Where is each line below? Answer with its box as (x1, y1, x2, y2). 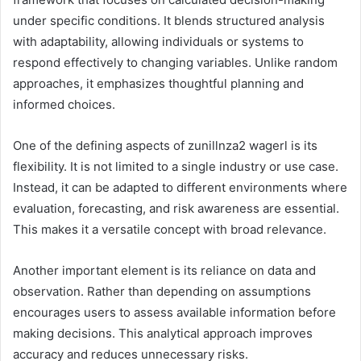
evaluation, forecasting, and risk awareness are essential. (13, 201, 339, 217)
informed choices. (13, 97, 115, 113)
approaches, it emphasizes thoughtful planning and (13, 76, 304, 92)
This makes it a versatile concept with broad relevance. (13, 222, 326, 238)
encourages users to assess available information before (13, 305, 336, 321)
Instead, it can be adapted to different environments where (13, 180, 347, 196)
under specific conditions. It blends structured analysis (13, 13, 325, 29)
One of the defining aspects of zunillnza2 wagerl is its (13, 138, 317, 154)
